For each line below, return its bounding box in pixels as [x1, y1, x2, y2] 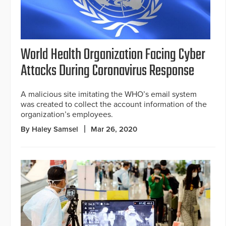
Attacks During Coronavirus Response [21, 59, 194, 83]
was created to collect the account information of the [21, 99, 207, 109]
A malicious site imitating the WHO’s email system [21, 89, 197, 99]
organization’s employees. [21, 109, 113, 120]
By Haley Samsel [21, 124, 78, 134]
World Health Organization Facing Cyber [21, 43, 205, 67]
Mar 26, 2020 [91, 124, 137, 134]
